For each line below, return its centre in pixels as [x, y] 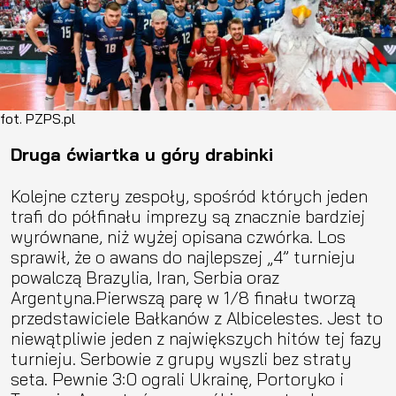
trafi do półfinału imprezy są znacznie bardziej [188, 216]
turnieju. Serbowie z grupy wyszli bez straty [181, 358]
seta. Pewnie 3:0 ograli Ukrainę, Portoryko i [177, 378]
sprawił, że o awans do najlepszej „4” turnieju [183, 256]
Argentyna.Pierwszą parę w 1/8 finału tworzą [183, 297]
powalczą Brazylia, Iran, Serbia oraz [145, 277]
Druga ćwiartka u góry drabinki [142, 154]
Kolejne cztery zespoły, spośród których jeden [189, 195]
